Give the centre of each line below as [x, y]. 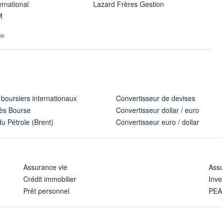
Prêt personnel [46, 191]
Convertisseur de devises [156, 98]
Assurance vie [45, 167]
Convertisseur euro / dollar [158, 122]
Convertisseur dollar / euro [158, 110]
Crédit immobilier [50, 179]
